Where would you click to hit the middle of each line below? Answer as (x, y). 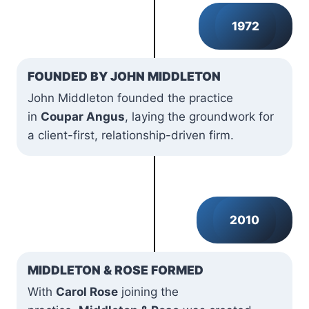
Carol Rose (87, 291)
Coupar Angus (83, 116)
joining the (148, 291)
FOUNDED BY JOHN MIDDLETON (124, 76)
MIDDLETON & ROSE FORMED (116, 270)
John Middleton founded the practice (130, 98)
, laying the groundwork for (199, 116)
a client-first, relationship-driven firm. (131, 135)
